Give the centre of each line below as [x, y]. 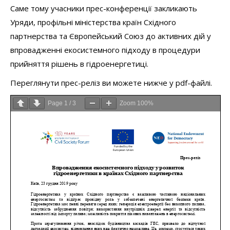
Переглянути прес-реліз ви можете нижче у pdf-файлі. [111, 83]
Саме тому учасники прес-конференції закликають [104, 8]
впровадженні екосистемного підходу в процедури [105, 50]
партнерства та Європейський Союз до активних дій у [111, 36]
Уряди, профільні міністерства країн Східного [93, 22]
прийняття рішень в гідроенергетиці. [79, 64]
